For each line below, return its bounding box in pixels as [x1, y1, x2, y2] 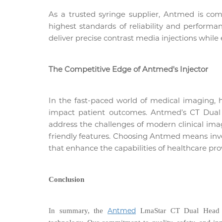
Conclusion [49, 175, 84, 183]
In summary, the [49, 206, 108, 215]
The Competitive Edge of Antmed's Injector [49, 64, 208, 74]
